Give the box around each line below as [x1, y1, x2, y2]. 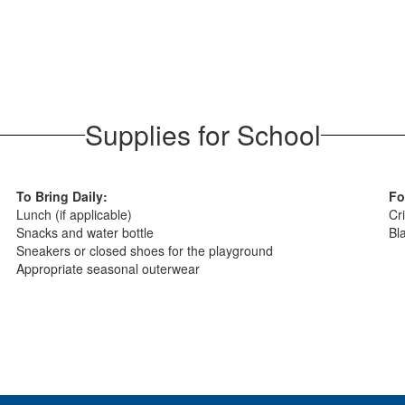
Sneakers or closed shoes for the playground [16, 241, 278, 259]
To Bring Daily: [16, 187, 119, 205]
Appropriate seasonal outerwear [16, 259, 201, 278]
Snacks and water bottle [16, 223, 155, 241]
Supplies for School [84, 115, 321, 154]
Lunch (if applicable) [16, 205, 133, 223]
